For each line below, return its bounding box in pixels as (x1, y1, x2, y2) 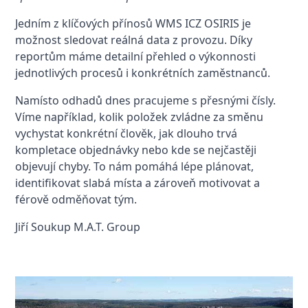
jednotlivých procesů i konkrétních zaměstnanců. (15, 65, 274, 80)
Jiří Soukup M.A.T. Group (15, 219, 141, 234)
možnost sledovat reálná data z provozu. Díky (15, 32, 253, 47)
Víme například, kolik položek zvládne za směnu (15, 109, 264, 124)
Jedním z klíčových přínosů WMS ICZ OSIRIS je (15, 16, 252, 31)
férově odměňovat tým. (15, 192, 137, 207)
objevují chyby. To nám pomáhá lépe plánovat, (15, 159, 254, 174)
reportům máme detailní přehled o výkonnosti (15, 49, 256, 64)
